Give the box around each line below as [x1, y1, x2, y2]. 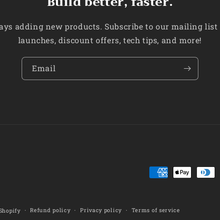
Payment [149, 167, 185, 178]
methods [149, 181, 184, 192]
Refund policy [30, 206, 71, 214]
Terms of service [131, 206, 180, 214]
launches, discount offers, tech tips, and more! [18, 35, 202, 45]
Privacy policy [80, 206, 122, 214]
